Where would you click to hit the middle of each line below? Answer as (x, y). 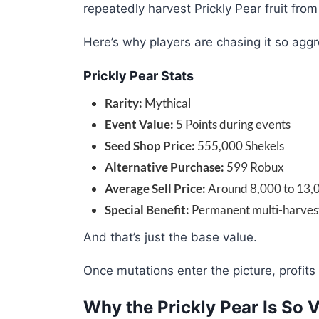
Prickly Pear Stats (138, 76)
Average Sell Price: (155, 189)
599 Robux (254, 167)
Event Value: (139, 125)
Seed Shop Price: (150, 146)
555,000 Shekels (240, 146)
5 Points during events (232, 125)
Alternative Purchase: (164, 167)
